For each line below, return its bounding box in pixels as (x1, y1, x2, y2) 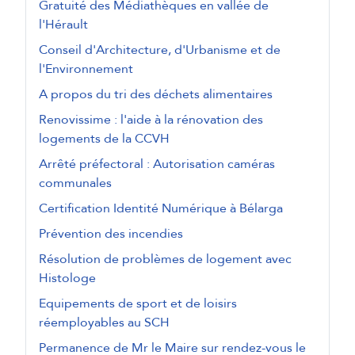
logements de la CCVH (39, 130, 170, 148)
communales (39, 174, 112, 193)
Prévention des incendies (39, 225, 183, 243)
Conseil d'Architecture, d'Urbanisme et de (39, 41, 281, 59)
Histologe (39, 269, 96, 288)
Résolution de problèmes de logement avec (39, 250, 292, 269)
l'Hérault (39, 16, 88, 34)
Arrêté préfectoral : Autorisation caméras (39, 155, 275, 174)
